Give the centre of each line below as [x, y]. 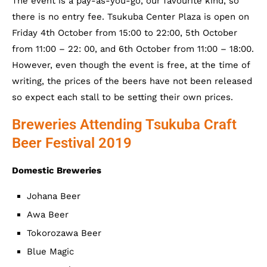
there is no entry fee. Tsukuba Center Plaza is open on [131, 17]
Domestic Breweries [57, 170]
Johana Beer [54, 196]
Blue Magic [50, 252]
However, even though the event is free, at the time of [131, 65]
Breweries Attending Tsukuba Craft [124, 125]
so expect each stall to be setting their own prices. [122, 97]
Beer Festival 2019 [72, 143]
